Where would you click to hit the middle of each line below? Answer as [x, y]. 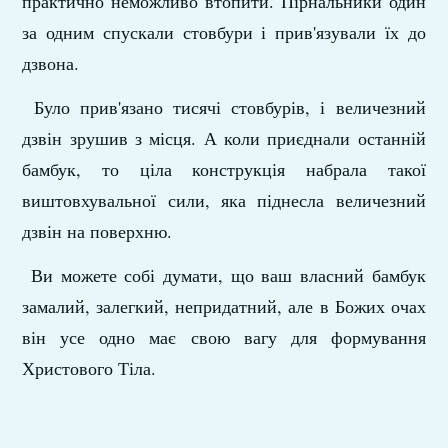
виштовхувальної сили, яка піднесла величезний [224, 199]
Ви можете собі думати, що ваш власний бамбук [224, 274]
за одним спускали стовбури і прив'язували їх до [224, 31]
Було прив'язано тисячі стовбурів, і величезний [224, 106]
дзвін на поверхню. [97, 230]
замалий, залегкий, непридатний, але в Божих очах [224, 305]
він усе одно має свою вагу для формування [224, 336]
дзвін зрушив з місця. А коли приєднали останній [224, 137]
